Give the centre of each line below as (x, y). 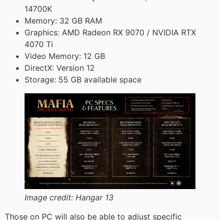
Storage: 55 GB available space (83, 79)
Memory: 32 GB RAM (63, 20)
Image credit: (50, 198)
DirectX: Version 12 (60, 68)
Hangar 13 (95, 198)
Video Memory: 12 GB (65, 56)
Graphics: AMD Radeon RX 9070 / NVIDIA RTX (110, 32)
